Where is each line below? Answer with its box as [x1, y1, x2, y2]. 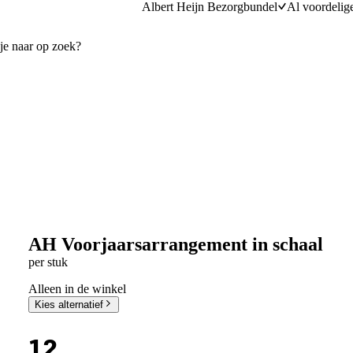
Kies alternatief [34, 298, 103, 310]
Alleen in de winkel [28, 281, 126, 295]
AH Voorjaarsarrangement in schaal [28, 233, 323, 255]
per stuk [28, 255, 68, 269]
